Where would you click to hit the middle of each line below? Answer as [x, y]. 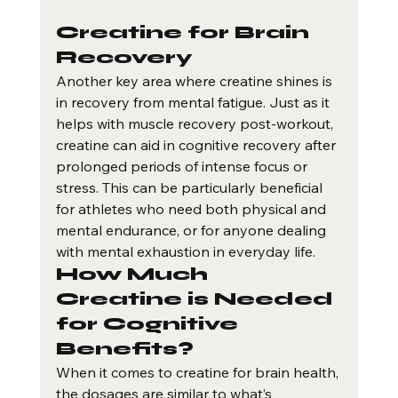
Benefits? [124, 349]
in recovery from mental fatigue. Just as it [194, 103]
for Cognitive [149, 324]
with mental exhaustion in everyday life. [185, 252]
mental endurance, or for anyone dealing [192, 231]
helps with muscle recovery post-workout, [196, 124]
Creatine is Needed [197, 299]
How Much [134, 275]
